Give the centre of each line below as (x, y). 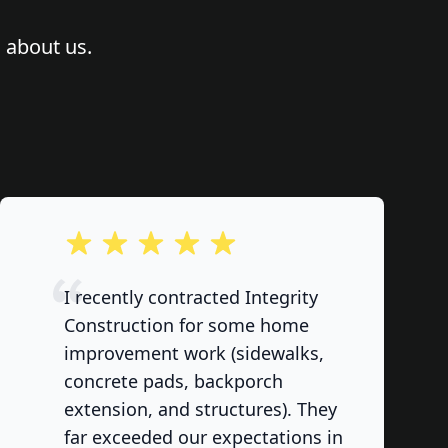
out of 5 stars (113, 240)
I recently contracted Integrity (191, 297)
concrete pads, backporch (173, 381)
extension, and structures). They (200, 409)
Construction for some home (186, 325)
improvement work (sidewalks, (194, 353)
